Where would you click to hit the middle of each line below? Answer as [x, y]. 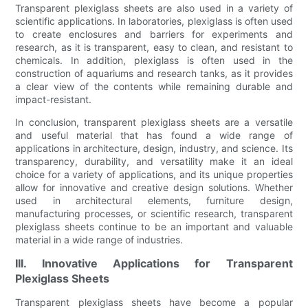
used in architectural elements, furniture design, [154, 200]
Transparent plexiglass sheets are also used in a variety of [154, 8]
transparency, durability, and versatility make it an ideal [154, 161]
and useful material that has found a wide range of [154, 135]
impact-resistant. [54, 99]
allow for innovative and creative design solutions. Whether [154, 187]
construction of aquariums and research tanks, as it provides [154, 73]
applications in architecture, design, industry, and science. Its [154, 148]
